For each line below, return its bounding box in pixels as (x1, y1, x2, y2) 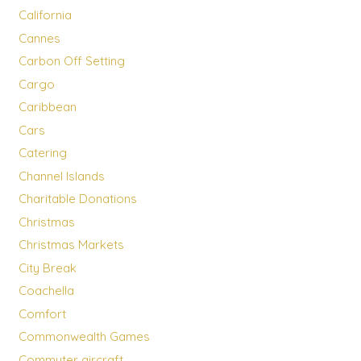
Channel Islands (18, 168, 105, 184)
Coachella (18, 283, 74, 299)
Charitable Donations (18, 191, 137, 207)
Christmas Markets (18, 237, 124, 253)
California (18, 7, 72, 23)
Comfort (18, 305, 66, 322)
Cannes (18, 30, 60, 46)
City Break (18, 259, 77, 276)
